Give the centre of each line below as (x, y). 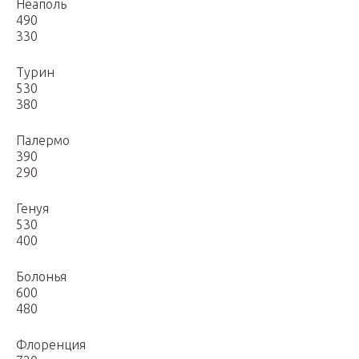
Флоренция (51, 345)
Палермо (43, 141)
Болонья (41, 277)
